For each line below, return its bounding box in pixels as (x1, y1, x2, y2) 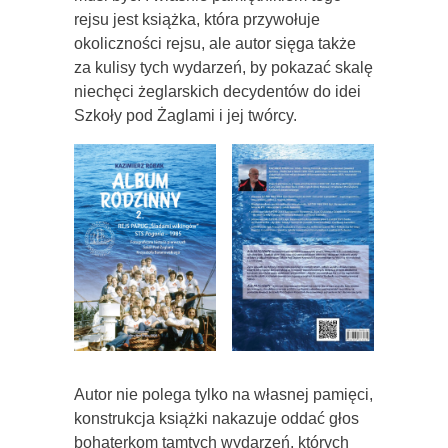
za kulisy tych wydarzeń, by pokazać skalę (74, 58, 373, 76)
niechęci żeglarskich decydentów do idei (74, 82, 361, 100)
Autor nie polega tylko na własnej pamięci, (74, 386, 373, 404)
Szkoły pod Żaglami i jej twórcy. (74, 106, 297, 124)
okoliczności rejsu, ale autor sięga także (74, 34, 356, 52)
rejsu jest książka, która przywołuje (74, 10, 320, 28)
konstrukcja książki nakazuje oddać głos (74, 410, 359, 428)
